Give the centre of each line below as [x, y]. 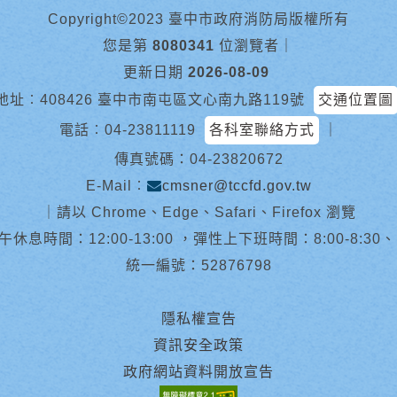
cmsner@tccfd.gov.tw [237, 186]
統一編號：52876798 [198, 265]
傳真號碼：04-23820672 [198, 159]
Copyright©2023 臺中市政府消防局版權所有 [198, 19]
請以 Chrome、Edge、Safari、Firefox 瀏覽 [206, 212]
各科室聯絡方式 [261, 130]
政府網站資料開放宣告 [198, 372]
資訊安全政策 [198, 345]
